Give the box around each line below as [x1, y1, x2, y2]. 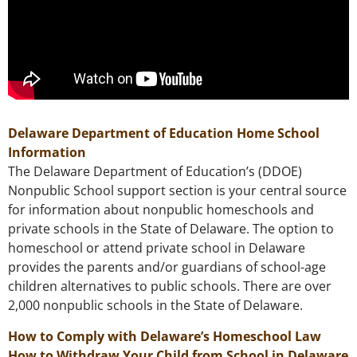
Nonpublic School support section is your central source [8, 182, 347, 200]
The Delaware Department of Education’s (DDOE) [8, 163, 302, 181]
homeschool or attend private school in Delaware [8, 239, 305, 257]
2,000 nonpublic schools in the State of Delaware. [8, 296, 303, 315]
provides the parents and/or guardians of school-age [8, 258, 326, 277]
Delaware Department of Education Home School [8, 124, 320, 143]
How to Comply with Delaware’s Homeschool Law [8, 327, 321, 345]
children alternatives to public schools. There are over [8, 277, 331, 296]
